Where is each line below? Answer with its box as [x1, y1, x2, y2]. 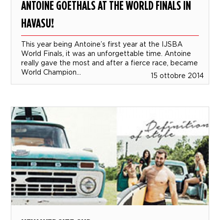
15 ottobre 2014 [150, 72, 204, 80]
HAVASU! [21, 15, 55, 31]
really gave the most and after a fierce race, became [21, 59, 198, 67]
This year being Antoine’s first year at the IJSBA [21, 40, 183, 48]
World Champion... [21, 68, 82, 76]
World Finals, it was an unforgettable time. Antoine [21, 50, 192, 57]
